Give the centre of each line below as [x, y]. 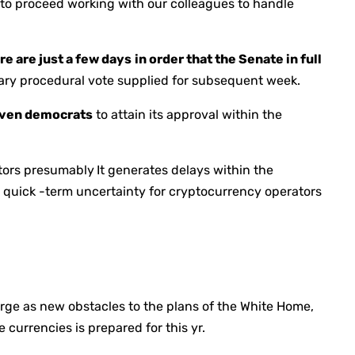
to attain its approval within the [188, 115]
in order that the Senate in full [229, 59]
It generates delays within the [185, 170]
